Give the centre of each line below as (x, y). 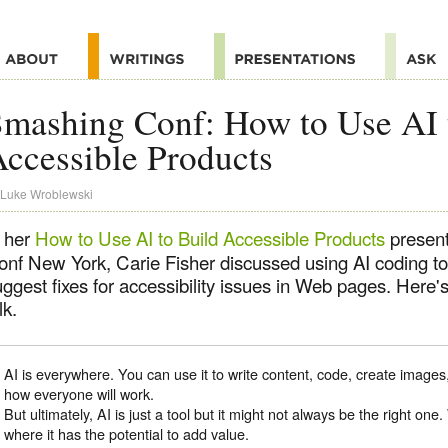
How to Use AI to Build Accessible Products (210, 238)
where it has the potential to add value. (127, 434)
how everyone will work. (79, 394)
